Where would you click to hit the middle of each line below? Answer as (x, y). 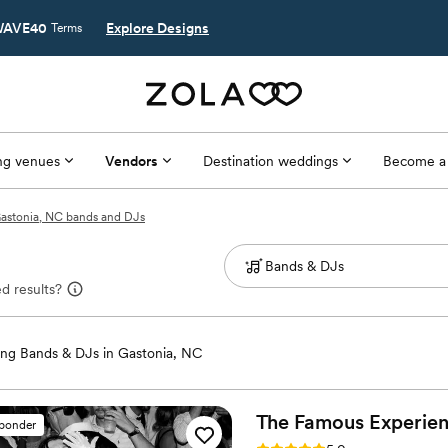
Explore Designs (157, 28)
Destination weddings (270, 160)
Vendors (131, 160)
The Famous (310, 422)
